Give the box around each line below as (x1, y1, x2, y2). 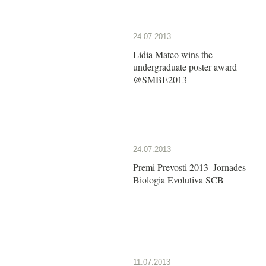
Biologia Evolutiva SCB (133, 173, 224, 186)
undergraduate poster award (133, 60, 237, 73)
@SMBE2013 (133, 72, 187, 85)
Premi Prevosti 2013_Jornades (133, 160, 246, 173)
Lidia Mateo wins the (133, 47, 213, 61)
